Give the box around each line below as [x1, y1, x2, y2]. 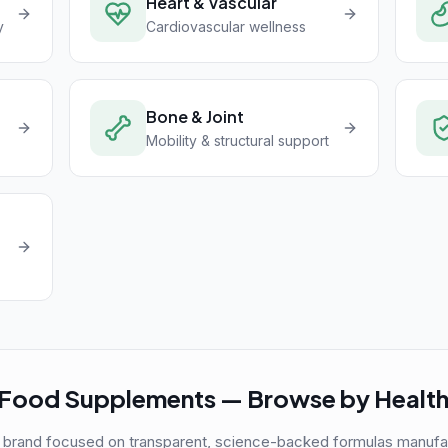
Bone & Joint [146, 106, 245, 127]
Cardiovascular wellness [146, 18, 307, 35]
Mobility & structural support [146, 132, 330, 149]
